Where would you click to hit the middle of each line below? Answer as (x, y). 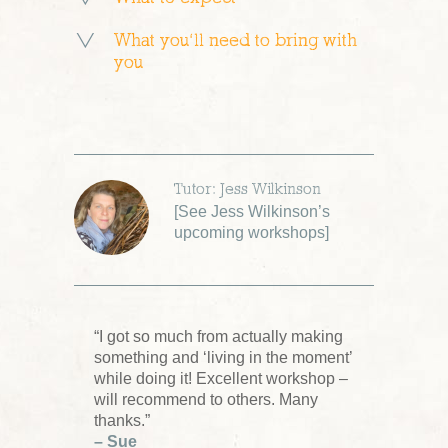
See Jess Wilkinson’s (254, 211)
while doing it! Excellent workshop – (221, 378)
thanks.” (122, 420)
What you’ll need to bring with (235, 40)
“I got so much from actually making (218, 336)
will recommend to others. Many (206, 399)
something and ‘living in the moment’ (223, 357)
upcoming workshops (249, 232)
